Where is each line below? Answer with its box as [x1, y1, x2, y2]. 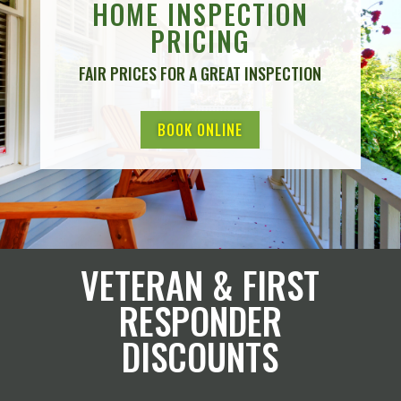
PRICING [149, 20, 251, 61]
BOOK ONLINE [158, 118, 243, 141]
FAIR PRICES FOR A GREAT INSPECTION [79, 61, 322, 85]
